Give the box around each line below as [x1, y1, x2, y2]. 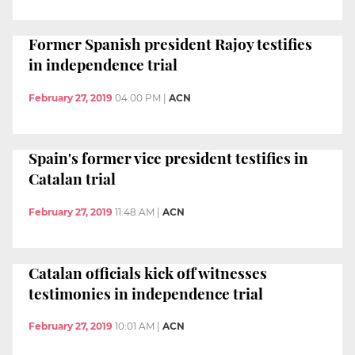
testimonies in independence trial [29, 282, 263, 303]
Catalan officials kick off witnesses [29, 261, 267, 283]
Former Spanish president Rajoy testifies [29, 33, 312, 55]
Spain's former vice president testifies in [29, 147, 308, 169]
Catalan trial [29, 168, 116, 189]
